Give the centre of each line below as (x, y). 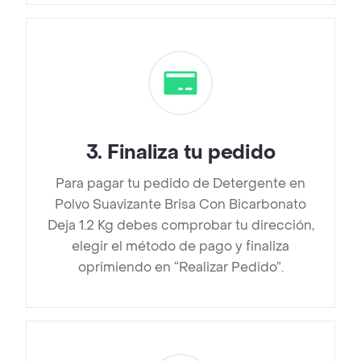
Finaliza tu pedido (191, 153)
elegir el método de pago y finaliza (180, 247)
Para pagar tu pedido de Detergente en (180, 184)
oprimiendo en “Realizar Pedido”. (180, 268)
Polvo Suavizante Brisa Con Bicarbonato (180, 205)
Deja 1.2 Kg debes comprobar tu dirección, (180, 226)
